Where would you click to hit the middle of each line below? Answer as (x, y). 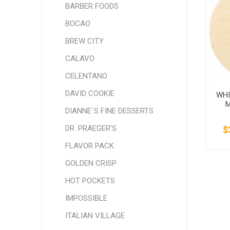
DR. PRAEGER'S (91, 128)
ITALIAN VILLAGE (95, 216)
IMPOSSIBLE (86, 198)
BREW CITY (84, 41)
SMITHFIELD (72, 11)
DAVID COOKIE (90, 93)
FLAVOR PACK (89, 146)
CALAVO (80, 59)
